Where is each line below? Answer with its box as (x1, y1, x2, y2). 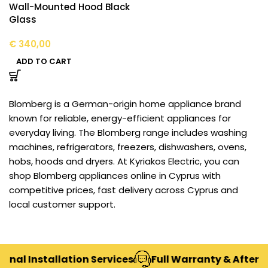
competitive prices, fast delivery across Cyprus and (9, 183, 238, 196)
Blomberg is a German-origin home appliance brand (9, 97, 241, 110)
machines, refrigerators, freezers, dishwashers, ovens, (9, 140, 246, 153)
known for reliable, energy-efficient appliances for (9, 111, 231, 124)
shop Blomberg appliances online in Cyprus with (9, 169, 221, 182)
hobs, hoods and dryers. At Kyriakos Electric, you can (9, 154, 239, 167)
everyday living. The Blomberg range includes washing (9, 126, 247, 139)
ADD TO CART (16, 55, 72, 67)
